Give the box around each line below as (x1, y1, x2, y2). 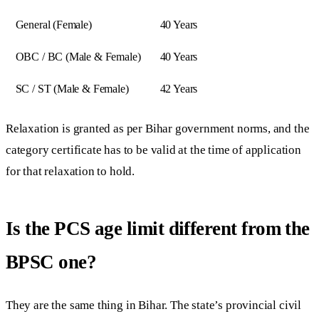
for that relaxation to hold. (6, 164, 135, 179)
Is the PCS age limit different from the (6, 217, 310, 239)
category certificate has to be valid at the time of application (6, 143, 301, 157)
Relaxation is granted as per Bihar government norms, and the (6, 122, 310, 136)
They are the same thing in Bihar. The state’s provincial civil (6, 298, 302, 313)
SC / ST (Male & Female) (15, 83, 129, 95)
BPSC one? (6, 251, 97, 273)
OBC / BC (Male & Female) (15, 51, 141, 63)
